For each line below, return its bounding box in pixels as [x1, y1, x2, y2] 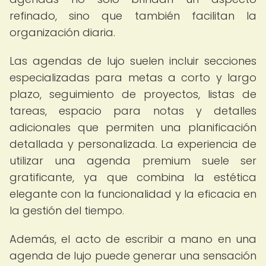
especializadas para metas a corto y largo [9, 70, 256, 85]
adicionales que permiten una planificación [9, 120, 256, 135]
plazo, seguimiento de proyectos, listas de [9, 87, 256, 102]
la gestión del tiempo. [9, 203, 124, 218]
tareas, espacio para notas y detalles [9, 103, 256, 118]
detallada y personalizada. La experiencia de [9, 137, 256, 151]
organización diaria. [9, 25, 115, 40]
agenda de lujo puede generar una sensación [9, 248, 256, 263]
